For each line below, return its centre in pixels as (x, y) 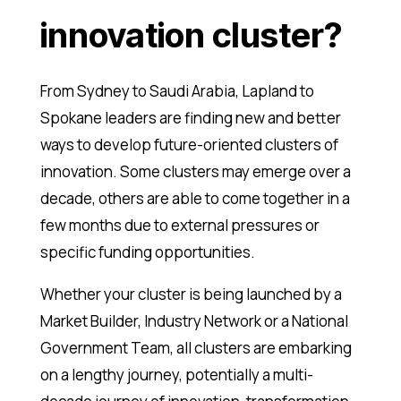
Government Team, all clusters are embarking (196, 347)
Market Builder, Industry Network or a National (194, 320)
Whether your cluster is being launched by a (191, 294)
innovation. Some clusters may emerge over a (195, 171)
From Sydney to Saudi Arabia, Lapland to (177, 90)
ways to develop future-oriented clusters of (189, 144)
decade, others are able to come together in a (195, 198)
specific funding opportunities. (147, 252)
